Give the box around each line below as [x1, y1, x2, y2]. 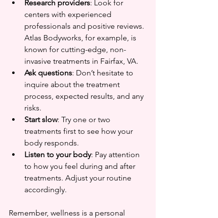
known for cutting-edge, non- [24, 44, 126, 54]
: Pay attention [91, 149, 142, 159]
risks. [24, 103, 45, 112]
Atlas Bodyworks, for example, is [24, 33, 138, 42]
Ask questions [24, 68, 72, 77]
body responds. [24, 138, 83, 147]
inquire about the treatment [24, 79, 122, 89]
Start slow [24, 114, 57, 124]
